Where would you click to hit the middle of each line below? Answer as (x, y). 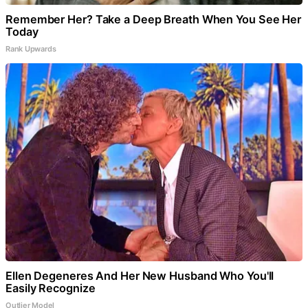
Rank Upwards (31, 49)
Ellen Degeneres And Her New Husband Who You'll (140, 276)
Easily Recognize (51, 288)
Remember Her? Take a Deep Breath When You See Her (154, 20)
